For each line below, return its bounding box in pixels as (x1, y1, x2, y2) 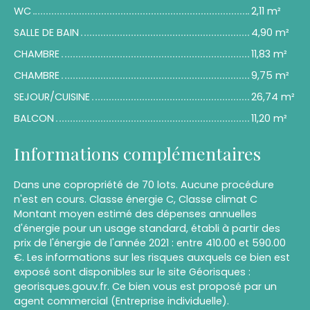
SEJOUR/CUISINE (14, 90, 90, 104)
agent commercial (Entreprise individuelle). (14, 294, 229, 309)
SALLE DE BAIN (14, 26, 79, 40)
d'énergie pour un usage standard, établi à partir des (14, 221, 280, 236)
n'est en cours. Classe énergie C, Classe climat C (14, 192, 257, 207)
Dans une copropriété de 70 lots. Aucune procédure (14, 178, 274, 192)
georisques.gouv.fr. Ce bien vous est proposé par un (14, 280, 277, 294)
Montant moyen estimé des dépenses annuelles (14, 207, 257, 221)
